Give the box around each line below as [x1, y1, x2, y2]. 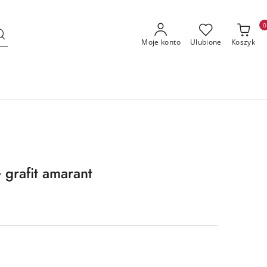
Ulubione [190, 37, 222, 47]
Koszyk [231, 37, 255, 47]
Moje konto [141, 37, 181, 47]
